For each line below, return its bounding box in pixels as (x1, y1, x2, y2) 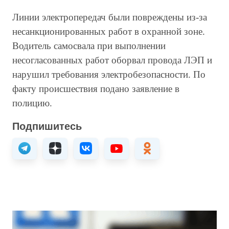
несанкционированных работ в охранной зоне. (12, 26, 205, 37)
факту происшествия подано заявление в (12, 83, 179, 94)
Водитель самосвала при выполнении (12, 40, 166, 51)
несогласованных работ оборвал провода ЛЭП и (12, 55, 212, 65)
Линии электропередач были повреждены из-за (12, 12, 207, 22)
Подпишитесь (12, 121, 82, 132)
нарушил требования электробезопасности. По (12, 69, 205, 80)
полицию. (12, 98, 60, 108)
